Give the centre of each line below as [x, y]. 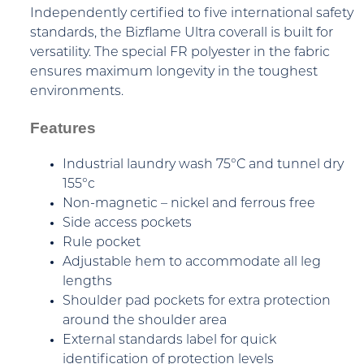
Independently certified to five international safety [192, 14]
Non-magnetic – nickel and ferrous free [189, 204]
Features [63, 128]
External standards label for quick [169, 340]
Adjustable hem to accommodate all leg [192, 262]
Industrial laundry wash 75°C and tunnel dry [203, 165]
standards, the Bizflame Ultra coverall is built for [182, 34]
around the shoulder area [145, 321]
